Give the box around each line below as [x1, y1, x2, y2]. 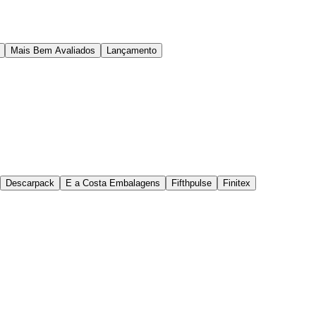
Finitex [223, 178, 250, 189]
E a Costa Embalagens [66, 178, 160, 189]
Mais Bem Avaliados [11, 45, 95, 56]
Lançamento [107, 45, 157, 56]
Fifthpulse [171, 178, 212, 189]
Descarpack [6, 178, 54, 189]
